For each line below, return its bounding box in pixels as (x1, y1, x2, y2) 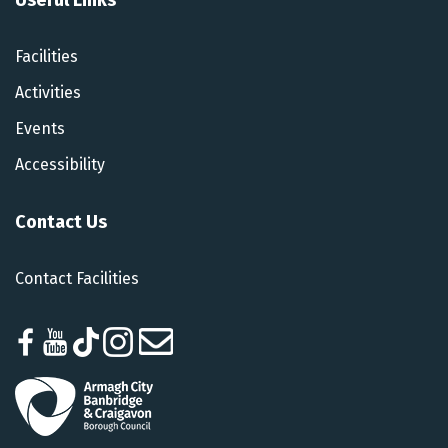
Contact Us (15, 209, 107, 235)
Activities (15, 81, 81, 105)
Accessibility (15, 153, 105, 177)
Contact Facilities (15, 267, 139, 291)
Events (15, 117, 65, 141)
